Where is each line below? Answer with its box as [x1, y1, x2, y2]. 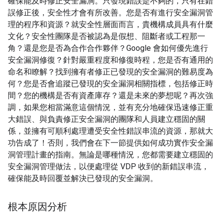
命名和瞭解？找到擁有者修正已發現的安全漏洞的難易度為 [8, 67, 213, 76]
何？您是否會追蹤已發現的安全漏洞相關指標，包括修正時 [8, 79, 213, 88]
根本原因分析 [8, 201, 67, 213]
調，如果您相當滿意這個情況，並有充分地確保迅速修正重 [8, 103, 213, 112]
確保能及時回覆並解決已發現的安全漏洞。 [8, 174, 158, 183]
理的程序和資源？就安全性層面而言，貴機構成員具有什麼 [8, 20, 213, 29]
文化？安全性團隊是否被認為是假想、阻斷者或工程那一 [8, 32, 205, 41]
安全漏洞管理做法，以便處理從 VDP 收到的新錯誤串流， [8, 162, 209, 171]
